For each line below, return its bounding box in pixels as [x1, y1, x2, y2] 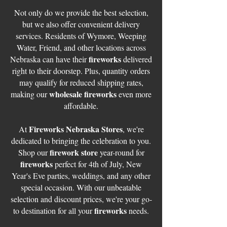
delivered [121, 54, 152, 64]
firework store [49, 146, 98, 158]
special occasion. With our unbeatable [21, 182, 141, 193]
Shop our [18, 147, 50, 158]
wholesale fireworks [49, 88, 117, 100]
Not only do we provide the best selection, [14, 7, 148, 18]
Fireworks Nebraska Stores [28, 123, 123, 135]
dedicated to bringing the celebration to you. [11, 135, 151, 146]
